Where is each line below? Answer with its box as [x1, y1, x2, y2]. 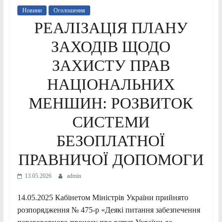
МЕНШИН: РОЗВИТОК [29, 94, 193, 112]
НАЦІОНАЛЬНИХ [47, 75, 175, 93]
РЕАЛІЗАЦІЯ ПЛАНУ [34, 18, 188, 37]
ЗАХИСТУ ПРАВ [52, 56, 170, 74]
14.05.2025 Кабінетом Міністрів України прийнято [17, 193, 188, 202]
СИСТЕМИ [72, 112, 150, 131]
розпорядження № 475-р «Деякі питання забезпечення [17, 205, 200, 214]
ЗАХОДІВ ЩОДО [51, 37, 171, 55]
